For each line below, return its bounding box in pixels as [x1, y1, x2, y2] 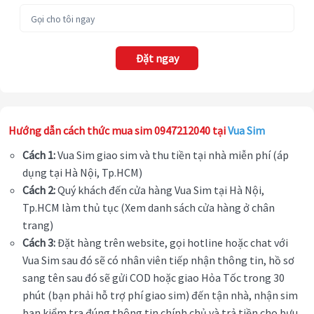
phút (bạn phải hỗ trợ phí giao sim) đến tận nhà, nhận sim [22, 288, 298, 303]
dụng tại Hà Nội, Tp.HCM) [22, 165, 144, 180]
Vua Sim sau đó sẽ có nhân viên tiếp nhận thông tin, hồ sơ [22, 253, 294, 268]
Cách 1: [22, 148, 55, 163]
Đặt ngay [135, 51, 179, 66]
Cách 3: [22, 235, 55, 250]
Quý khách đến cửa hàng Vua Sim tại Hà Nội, [55, 183, 264, 198]
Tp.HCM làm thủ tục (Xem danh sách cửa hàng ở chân [22, 200, 275, 215]
